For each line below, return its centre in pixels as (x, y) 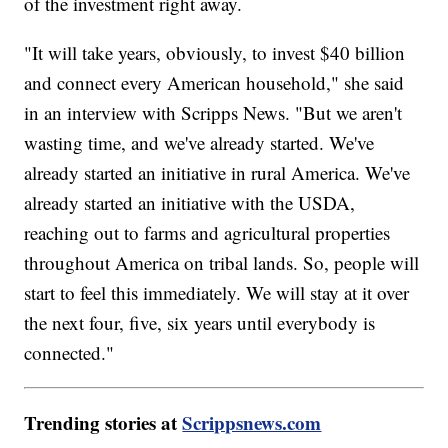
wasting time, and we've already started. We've (199, 142)
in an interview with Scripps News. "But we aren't (213, 112)
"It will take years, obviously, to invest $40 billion (215, 52)
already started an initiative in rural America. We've (217, 172)
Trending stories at (103, 422)
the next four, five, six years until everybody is (200, 322)
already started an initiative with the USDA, (190, 202)
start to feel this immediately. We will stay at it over (217, 292)
